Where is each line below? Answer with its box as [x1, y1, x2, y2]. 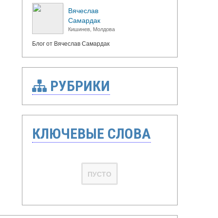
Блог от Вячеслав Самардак [32, 39, 109, 47]
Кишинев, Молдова [68, 25, 115, 33]
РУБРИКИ [46, 77, 110, 94]
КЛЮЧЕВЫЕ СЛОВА [32, 125, 151, 142]
